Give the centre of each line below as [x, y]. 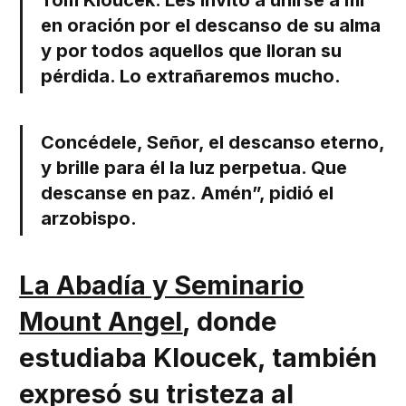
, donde [230, 322]
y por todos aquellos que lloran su [192, 51]
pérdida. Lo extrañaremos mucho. [191, 77]
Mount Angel [101, 322]
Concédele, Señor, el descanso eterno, [213, 143]
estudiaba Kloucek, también [198, 358]
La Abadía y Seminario [162, 285]
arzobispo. [89, 219]
